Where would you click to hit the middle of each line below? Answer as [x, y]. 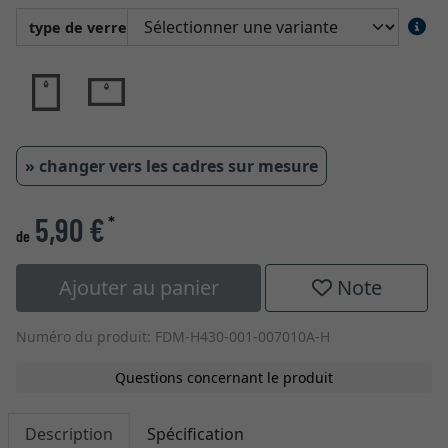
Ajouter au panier [138, 287]
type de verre [78, 27]
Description [69, 434]
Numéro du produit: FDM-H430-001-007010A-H [173, 336]
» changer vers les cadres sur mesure [171, 166]
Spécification [195, 434]
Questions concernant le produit [224, 377]
